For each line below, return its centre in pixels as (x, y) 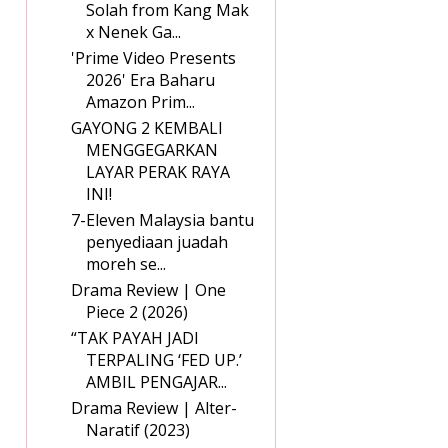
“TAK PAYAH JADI (135, 338)
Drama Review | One (148, 290)
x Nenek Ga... (133, 32)
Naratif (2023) (138, 430)
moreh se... (126, 264)
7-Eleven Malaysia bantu (162, 220)
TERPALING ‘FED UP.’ (164, 360)
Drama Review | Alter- (154, 408)
